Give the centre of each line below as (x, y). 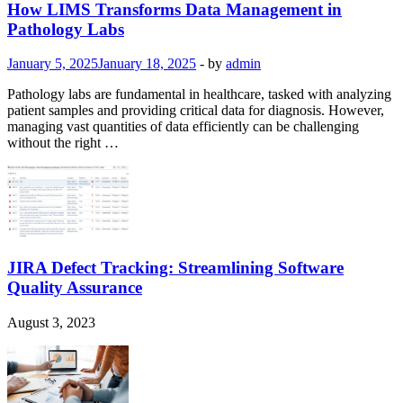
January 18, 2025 (147, 64)
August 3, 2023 (51, 322)
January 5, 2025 (53, 64)
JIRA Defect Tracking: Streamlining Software (175, 268)
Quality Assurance (75, 288)
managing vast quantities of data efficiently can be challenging (183, 127)
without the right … (63, 143)
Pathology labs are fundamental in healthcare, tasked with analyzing (199, 94)
